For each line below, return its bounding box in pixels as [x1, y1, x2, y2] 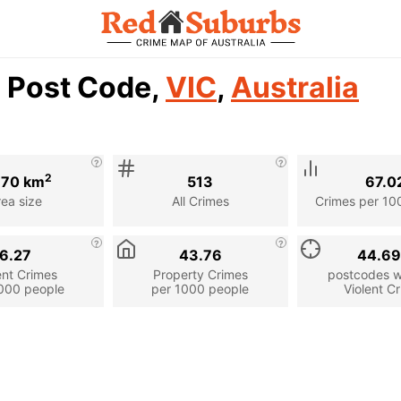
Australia [231, 70, 359, 105]
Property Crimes [152, 266, 248, 282]
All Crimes [171, 192, 229, 209]
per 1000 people [151, 280, 250, 296]
